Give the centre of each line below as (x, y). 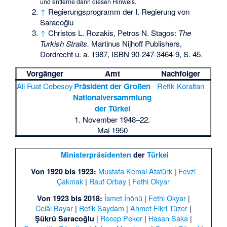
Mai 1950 (112, 130)
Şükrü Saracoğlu (64, 218)
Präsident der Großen (112, 86)
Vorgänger (45, 74)
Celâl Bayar (54, 208)
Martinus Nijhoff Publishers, (136, 43)
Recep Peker (121, 218)
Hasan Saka (168, 218)
